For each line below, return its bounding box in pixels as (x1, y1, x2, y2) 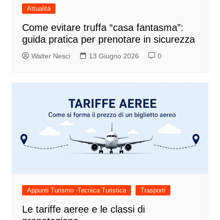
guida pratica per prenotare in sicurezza (22, 33, 195, 45)
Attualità (27, 4, 51, 12)
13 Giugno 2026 (88, 52, 139, 60)
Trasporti (140, 186, 165, 194)
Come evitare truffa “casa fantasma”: (22, 22, 184, 33)
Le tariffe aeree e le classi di (22, 203, 145, 215)
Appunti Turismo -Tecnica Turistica (27, 186, 126, 194)
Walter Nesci (31, 52, 70, 60)
